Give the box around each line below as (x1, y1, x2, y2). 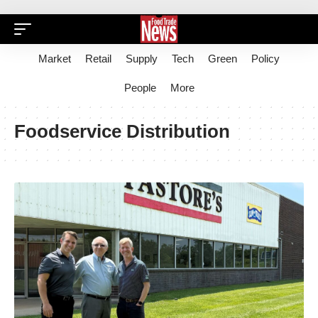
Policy (251, 53, 280, 65)
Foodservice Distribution (14, 121, 230, 142)
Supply (126, 53, 158, 65)
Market (38, 53, 71, 65)
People (124, 82, 156, 94)
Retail (85, 53, 111, 65)
